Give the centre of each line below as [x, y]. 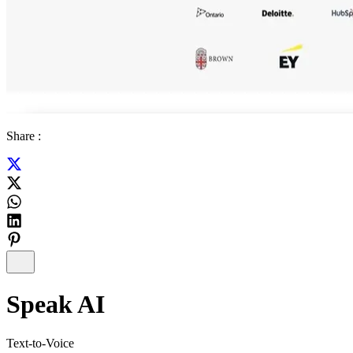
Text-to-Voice [40, 343]
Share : [24, 136]
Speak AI [56, 305]
